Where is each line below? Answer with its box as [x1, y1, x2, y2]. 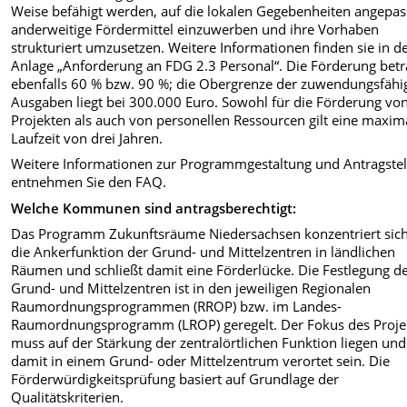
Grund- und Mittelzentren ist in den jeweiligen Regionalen [11, 279, 372, 298]
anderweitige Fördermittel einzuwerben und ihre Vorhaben [11, 19, 380, 38]
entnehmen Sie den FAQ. [11, 173, 167, 192]
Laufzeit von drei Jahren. [11, 128, 164, 147]
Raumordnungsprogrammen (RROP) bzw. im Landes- [11, 297, 342, 316]
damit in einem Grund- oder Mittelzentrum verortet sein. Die [11, 352, 391, 371]
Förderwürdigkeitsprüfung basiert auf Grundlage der [11, 370, 340, 389]
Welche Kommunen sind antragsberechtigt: [11, 198, 297, 217]
